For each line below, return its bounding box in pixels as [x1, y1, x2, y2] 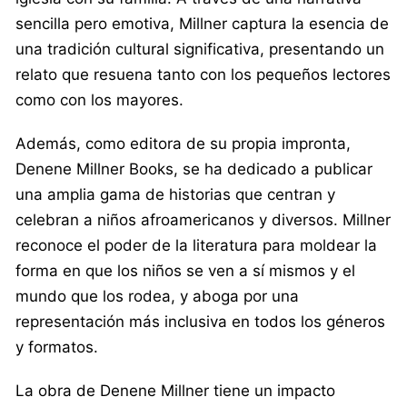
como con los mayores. [15, 90, 184, 109]
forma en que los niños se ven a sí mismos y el [15, 261, 355, 280]
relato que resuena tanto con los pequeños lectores [15, 65, 391, 84]
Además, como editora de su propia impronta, [15, 134, 351, 153]
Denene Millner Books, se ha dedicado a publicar [15, 159, 372, 178]
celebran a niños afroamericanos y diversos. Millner [15, 210, 391, 229]
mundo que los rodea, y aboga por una [15, 286, 299, 305]
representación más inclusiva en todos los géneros [15, 312, 385, 331]
